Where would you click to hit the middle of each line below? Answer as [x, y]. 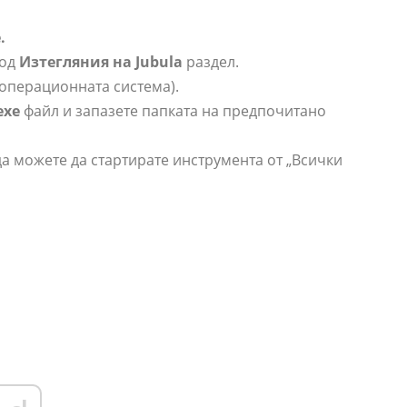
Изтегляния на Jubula [101, 62]
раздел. [211, 62]
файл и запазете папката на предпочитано [173, 111]
